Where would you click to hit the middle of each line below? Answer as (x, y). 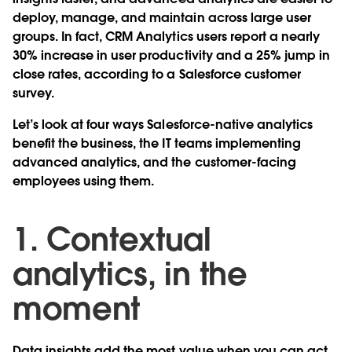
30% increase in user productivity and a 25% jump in (171, 55)
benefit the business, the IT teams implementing (157, 143)
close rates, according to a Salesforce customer (157, 74)
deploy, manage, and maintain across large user (162, 17)
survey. (35, 93)
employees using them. (84, 181)
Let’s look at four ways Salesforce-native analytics (163, 124)
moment (77, 308)
